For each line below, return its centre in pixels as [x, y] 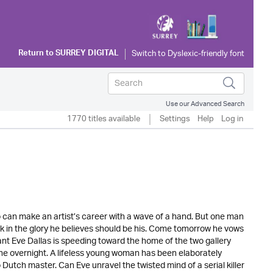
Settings [175, 119]
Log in [232, 119]
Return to [37, 54]
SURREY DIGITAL [87, 54]
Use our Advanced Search [205, 104]
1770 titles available [104, 119]
